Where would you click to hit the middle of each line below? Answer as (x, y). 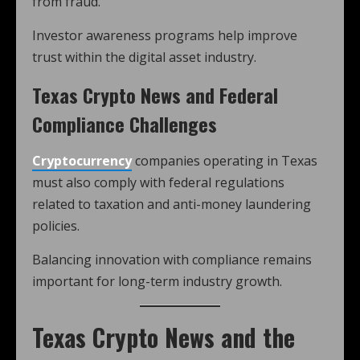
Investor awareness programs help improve (165, 35)
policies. (56, 226)
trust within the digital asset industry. (144, 57)
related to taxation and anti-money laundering (172, 204)
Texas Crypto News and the (164, 337)
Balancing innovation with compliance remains (172, 260)
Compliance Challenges (125, 124)
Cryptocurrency (82, 161)
